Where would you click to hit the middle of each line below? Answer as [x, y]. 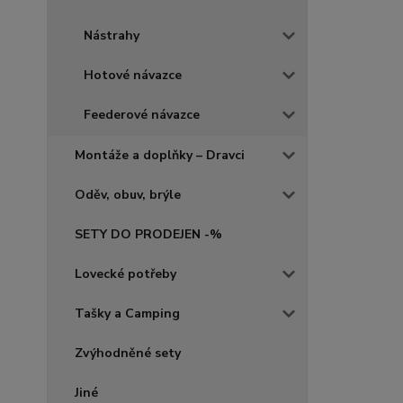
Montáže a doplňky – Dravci [160, 155]
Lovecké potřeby [125, 274]
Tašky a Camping [127, 313]
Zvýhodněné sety [128, 353]
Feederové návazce [142, 115]
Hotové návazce [133, 75]
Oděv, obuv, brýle [128, 195]
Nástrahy [112, 36]
